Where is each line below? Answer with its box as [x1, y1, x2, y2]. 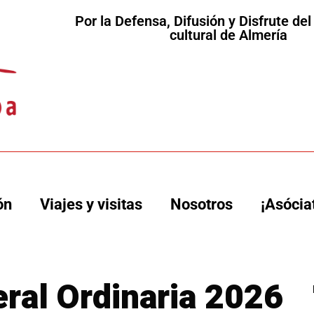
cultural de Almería [170, 27, 288, 43]
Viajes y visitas [40, 196, 143, 214]
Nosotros [170, 196, 233, 214]
